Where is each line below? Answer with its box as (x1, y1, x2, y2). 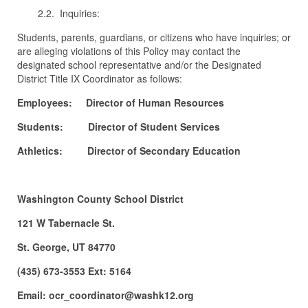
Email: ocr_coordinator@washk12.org (17, 288, 194, 302)
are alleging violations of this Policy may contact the (17, 44, 241, 58)
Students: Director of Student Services (17, 120, 220, 133)
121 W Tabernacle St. (17, 216, 115, 230)
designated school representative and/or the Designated (17, 58, 261, 71)
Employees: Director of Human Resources (17, 96, 224, 109)
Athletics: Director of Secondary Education (17, 144, 241, 157)
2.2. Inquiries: (38, 6, 105, 20)
